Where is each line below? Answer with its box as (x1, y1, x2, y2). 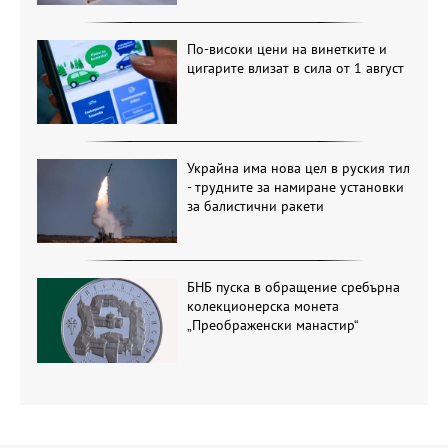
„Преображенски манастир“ (186, 316, 359, 335)
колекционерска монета (186, 297, 339, 316)
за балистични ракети (186, 196, 324, 215)
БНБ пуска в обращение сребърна (186, 278, 400, 297)
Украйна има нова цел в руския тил (186, 158, 410, 177)
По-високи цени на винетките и (186, 39, 387, 58)
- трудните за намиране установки (186, 177, 404, 196)
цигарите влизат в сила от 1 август (186, 58, 404, 77)
